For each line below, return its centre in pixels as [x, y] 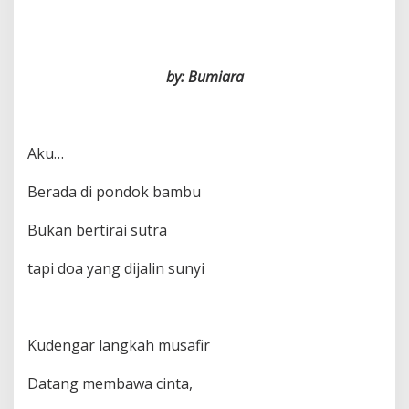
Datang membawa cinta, [110, 383]
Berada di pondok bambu [114, 192]
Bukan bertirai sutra [97, 230]
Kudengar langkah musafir [119, 345]
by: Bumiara [204, 77]
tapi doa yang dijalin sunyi [116, 268]
